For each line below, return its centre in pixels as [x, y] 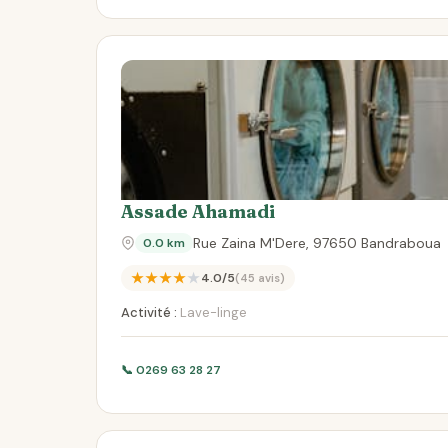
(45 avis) [260, 278]
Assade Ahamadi [198, 211]
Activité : [149, 312]
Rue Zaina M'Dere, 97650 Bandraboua [317, 243]
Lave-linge [212, 312]
